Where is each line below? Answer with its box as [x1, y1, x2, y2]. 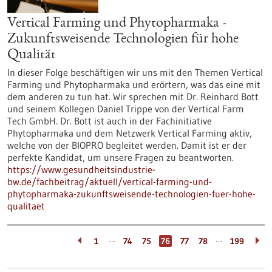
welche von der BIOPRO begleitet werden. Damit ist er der [7, 139, 246, 151]
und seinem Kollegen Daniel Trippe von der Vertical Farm [7, 103, 244, 115]
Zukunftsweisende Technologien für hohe [7, 32, 239, 47]
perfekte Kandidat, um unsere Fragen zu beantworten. [7, 151, 234, 163]
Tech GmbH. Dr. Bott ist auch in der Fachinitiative [7, 115, 212, 127]
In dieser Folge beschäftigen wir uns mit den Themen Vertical [7, 66, 263, 78]
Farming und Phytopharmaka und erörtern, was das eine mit [7, 78, 260, 90]
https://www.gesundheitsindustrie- [7, 163, 155, 175]
